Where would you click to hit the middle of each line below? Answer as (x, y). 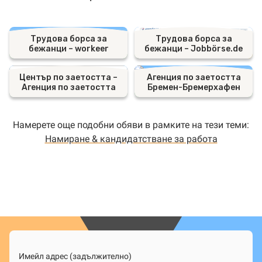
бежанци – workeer (68, 49)
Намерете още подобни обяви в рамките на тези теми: (131, 125)
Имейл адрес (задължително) (75, 256)
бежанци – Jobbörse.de (194, 49)
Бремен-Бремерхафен (194, 87)
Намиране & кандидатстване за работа (131, 139)
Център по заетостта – (68, 77)
